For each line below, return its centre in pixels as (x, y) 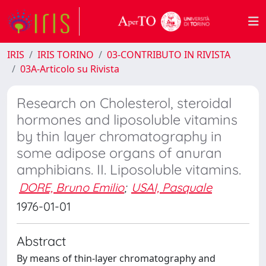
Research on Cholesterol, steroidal (124, 103)
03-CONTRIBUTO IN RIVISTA (169, 55)
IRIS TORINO (66, 55)
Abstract (41, 241)
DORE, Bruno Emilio (72, 187)
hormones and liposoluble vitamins (127, 120)
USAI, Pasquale (172, 187)
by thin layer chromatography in (119, 136)
